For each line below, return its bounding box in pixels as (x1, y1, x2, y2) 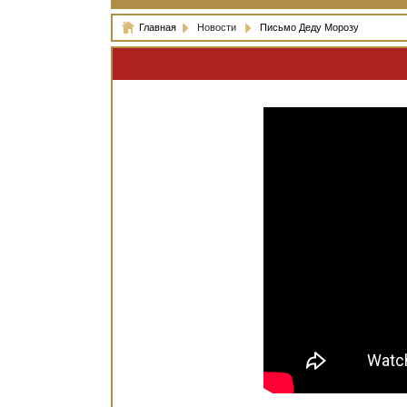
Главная (139, 22, 176, 34)
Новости (197, 22, 239, 34)
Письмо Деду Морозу (257, 22, 359, 34)
